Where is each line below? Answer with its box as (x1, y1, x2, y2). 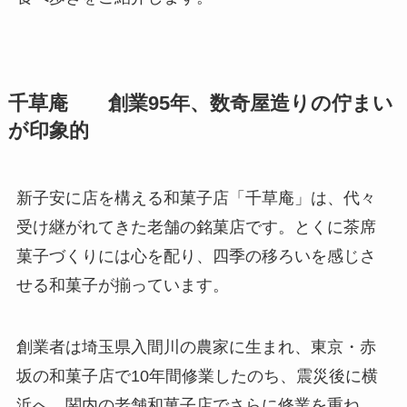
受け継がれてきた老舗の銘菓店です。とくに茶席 (15, 217, 376, 236)
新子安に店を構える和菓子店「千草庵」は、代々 (15, 188, 376, 207)
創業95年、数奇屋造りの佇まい (67, 92, 393, 114)
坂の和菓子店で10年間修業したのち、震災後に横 (15, 366, 378, 385)
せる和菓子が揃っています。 (15, 275, 229, 294)
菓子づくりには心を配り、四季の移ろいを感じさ (15, 246, 376, 265)
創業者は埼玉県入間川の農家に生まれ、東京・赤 (15, 337, 376, 356)
